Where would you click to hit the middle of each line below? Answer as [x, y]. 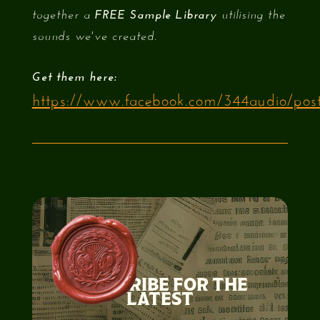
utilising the [251, 15]
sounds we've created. [94, 36]
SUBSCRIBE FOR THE [160, 285]
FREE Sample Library [156, 15]
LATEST [160, 299]
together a [63, 15]
